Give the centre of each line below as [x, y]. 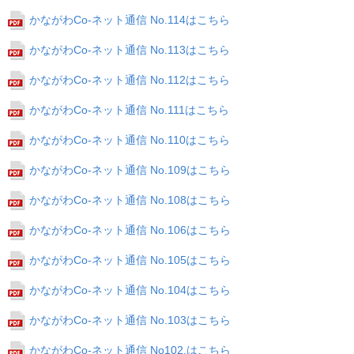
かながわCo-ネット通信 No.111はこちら [129, 110]
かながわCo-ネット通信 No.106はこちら [130, 230]
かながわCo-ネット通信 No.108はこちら [130, 200]
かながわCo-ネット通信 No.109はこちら [130, 170]
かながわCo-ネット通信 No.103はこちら [130, 320]
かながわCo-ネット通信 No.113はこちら [130, 50]
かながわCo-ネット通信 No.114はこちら [130, 20]
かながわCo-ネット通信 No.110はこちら [130, 140]
